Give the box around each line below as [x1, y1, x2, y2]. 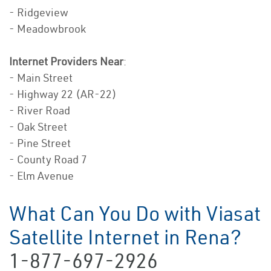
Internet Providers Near [9, 54, 123, 69]
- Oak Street [9, 120, 67, 134]
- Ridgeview [9, 5, 68, 20]
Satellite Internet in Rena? [9, 224, 241, 250]
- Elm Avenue [9, 169, 74, 183]
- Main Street [9, 71, 73, 85]
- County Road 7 [9, 152, 87, 167]
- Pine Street [9, 136, 71, 151]
